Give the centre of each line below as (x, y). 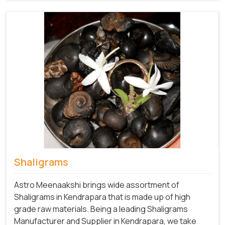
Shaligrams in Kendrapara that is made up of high (102, 197)
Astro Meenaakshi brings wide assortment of (97, 185)
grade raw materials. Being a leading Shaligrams (101, 209)
